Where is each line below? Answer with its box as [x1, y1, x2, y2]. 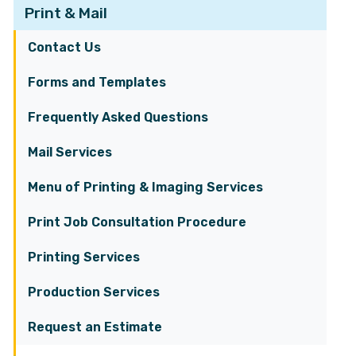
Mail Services [28, 145, 112, 160]
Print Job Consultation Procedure [28, 215, 246, 230]
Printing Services [28, 250, 140, 265]
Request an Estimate [28, 319, 162, 335]
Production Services [28, 284, 160, 300]
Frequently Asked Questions [28, 110, 208, 125]
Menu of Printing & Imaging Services [28, 180, 263, 195]
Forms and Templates [28, 75, 166, 90]
